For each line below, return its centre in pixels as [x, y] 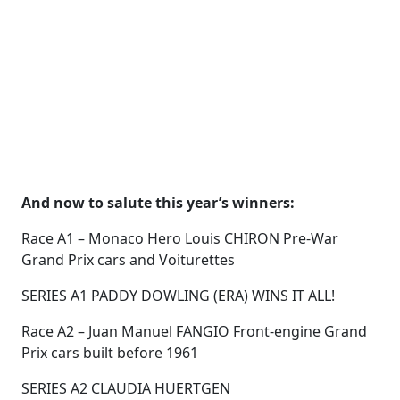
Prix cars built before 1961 [110, 353]
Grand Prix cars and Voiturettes [128, 260]
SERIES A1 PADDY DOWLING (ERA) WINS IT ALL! [178, 296]
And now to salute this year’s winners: [158, 203]
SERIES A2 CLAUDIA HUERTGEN [126, 388]
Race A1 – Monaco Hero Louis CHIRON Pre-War [180, 238]
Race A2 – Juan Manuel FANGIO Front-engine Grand [194, 331]
